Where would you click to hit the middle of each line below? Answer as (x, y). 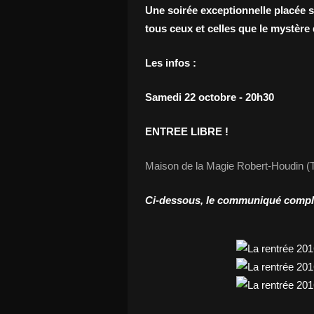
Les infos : (171, 63)
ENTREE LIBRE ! (187, 131)
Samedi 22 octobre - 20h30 (210, 97)
